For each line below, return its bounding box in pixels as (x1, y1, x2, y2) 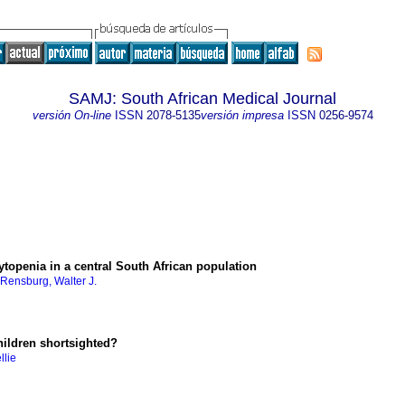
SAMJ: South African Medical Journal (69, 89, 336, 108)
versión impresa (200, 108, 284, 122)
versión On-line (32, 108, 111, 122)
